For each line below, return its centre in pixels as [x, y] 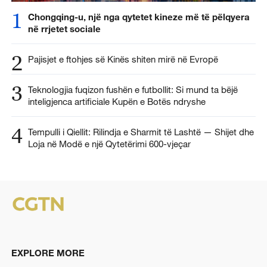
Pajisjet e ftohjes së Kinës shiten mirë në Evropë [123, 59]
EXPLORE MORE [48, 252]
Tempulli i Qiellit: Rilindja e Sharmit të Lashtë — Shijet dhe [141, 131]
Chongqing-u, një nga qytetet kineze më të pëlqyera [139, 17]
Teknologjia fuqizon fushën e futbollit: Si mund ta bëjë [133, 89]
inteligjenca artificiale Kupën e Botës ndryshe [117, 101]
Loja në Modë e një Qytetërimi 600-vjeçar [109, 143]
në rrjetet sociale [64, 29]
